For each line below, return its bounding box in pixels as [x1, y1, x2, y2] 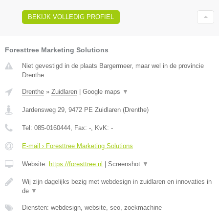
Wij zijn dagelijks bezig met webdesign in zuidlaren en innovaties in [22, 178, 212, 186]
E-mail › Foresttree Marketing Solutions [22, 142, 133, 150]
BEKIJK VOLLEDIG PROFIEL [28, 13, 114, 21]
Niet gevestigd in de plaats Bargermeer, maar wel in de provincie [22, 62, 204, 70]
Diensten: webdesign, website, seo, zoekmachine [22, 204, 162, 212]
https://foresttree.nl [49, 160, 103, 168]
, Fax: [70, 124, 89, 132]
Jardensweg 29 [22, 106, 65, 114]
